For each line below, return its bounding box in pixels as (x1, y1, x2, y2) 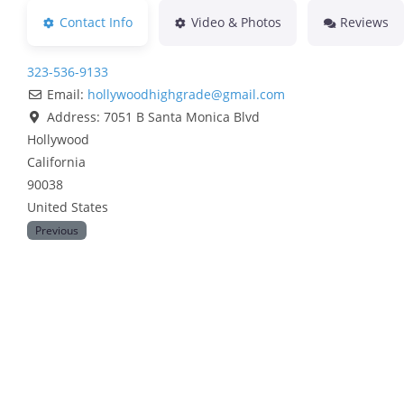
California (27, 153, 86, 171)
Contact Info (59, 14, 133, 32)
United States (27, 198, 108, 216)
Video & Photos (190, 14, 281, 32)
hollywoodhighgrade (87, 86, 211, 104)
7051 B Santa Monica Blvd (103, 108, 260, 126)
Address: (46, 108, 104, 126)
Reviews (339, 14, 389, 32)
